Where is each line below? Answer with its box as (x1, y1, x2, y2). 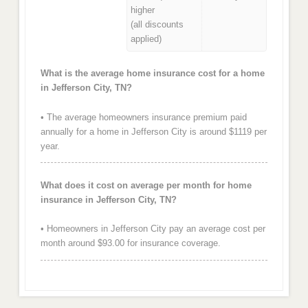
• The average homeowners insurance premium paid (40, 112, 247, 122)
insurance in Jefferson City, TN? (40, 194, 177, 205)
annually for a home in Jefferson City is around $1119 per (40, 126, 267, 137)
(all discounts (130, 19, 184, 30)
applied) (130, 33, 162, 44)
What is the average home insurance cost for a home (40, 68, 265, 79)
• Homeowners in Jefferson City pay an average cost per (40, 223, 265, 234)
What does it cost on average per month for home (40, 179, 252, 190)
